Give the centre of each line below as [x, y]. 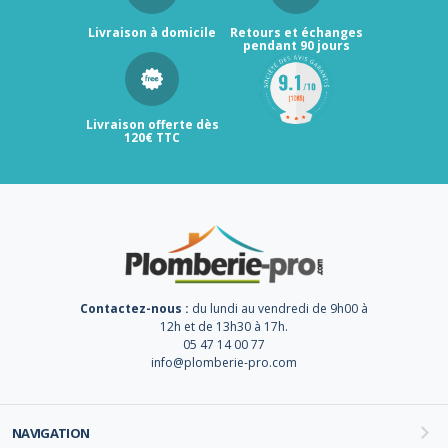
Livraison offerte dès [152, 124]
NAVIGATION [51, 432]
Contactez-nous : [134, 308]
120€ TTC [152, 137]
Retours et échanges [296, 32]
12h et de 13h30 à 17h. [224, 326]
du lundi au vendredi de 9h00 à [278, 308]
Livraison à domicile [152, 32]
